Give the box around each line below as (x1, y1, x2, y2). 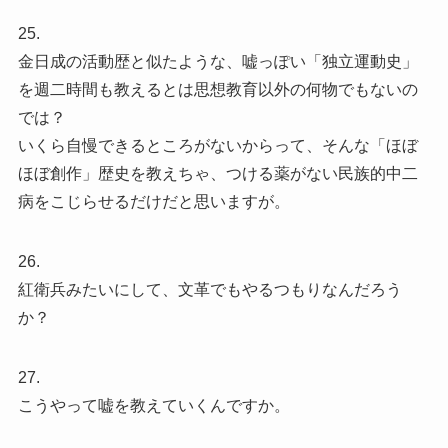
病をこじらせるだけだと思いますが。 (17, 192, 290, 210)
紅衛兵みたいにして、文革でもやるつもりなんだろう (17, 280, 402, 298)
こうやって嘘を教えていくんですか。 (17, 396, 290, 414)
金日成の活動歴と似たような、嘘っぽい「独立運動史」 (17, 52, 418, 70)
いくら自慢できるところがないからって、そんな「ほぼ (17, 136, 418, 154)
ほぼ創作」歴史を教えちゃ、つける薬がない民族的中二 (17, 164, 418, 182)
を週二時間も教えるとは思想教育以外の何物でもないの (17, 80, 418, 98)
